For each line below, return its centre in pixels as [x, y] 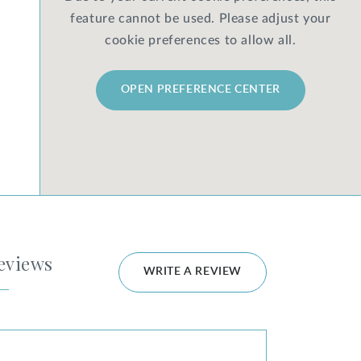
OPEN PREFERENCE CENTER [200, 89]
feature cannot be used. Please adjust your [201, 18]
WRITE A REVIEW [192, 272]
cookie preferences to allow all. [201, 40]
